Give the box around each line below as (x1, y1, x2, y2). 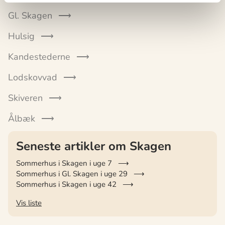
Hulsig (8, 30, 35, 42)
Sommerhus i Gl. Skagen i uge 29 (16, 168, 128, 179)
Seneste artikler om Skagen (16, 138, 171, 154)
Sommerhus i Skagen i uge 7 (16, 158, 112, 168)
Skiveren (8, 91, 43, 104)
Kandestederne (8, 50, 70, 63)
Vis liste (16, 197, 42, 208)
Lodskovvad (8, 71, 57, 83)
